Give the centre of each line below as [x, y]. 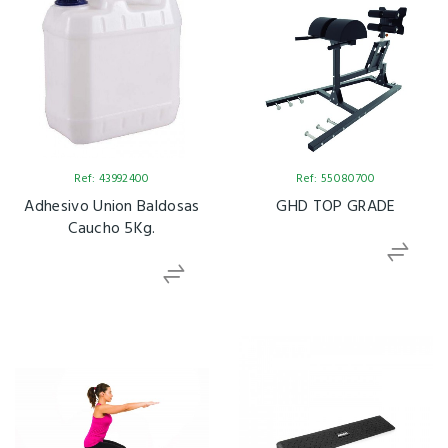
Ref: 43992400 [112, 178]
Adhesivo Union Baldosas [112, 206]
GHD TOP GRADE [336, 206]
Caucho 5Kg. [112, 228]
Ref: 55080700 [336, 178]
